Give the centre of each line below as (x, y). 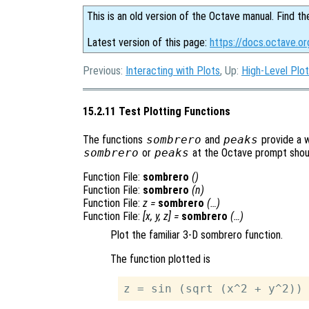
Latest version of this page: (148, 42)
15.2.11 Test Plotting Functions (157, 112)
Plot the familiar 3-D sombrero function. (197, 235)
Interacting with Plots (173, 71)
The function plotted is (160, 259)
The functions (114, 139)
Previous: (104, 71)
